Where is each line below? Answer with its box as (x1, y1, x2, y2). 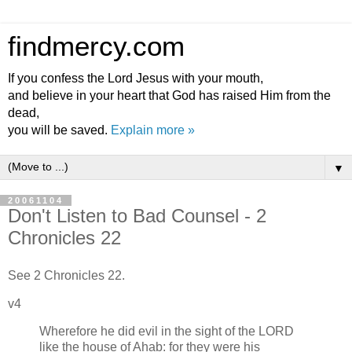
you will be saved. (8, 123, 111, 137)
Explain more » (111, 123, 195, 137)
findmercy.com (8, 31, 185, 61)
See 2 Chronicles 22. (8, 268, 125, 282)
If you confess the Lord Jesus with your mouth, (8, 71, 263, 85)
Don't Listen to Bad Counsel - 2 (8, 205, 266, 226)
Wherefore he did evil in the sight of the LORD (39, 324, 294, 339)
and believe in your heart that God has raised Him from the (8, 89, 331, 102)
